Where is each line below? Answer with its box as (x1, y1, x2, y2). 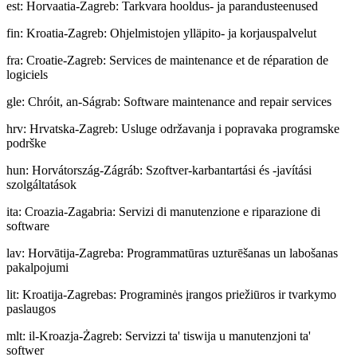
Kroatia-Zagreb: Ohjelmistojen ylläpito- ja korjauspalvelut (26, 25, 316, 40)
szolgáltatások (6, 177, 76, 191)
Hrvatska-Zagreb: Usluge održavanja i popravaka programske (29, 121, 339, 135)
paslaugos (6, 301, 56, 316)
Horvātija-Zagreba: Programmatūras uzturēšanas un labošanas (28, 245, 338, 260)
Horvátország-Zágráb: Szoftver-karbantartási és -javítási (32, 163, 312, 177)
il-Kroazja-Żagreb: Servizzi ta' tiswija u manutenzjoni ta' (29, 328, 311, 343)
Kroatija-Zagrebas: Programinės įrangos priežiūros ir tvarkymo (22, 287, 336, 301)
